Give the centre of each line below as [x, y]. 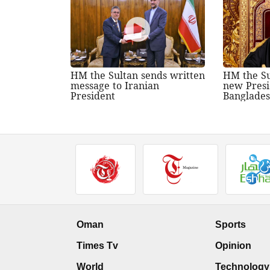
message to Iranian [115, 85]
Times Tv [97, 245]
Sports [231, 224]
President [93, 96]
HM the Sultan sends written [138, 75]
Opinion [233, 245]
